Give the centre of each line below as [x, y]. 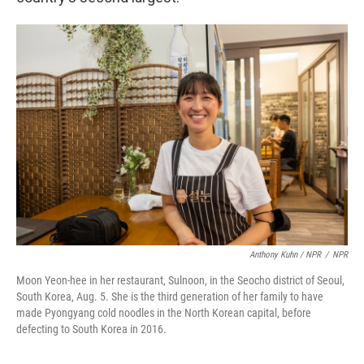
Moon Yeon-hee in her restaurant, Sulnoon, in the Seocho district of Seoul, [180, 280]
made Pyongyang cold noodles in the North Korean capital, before [164, 313]
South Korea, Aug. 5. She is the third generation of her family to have [170, 297]
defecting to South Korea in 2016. [91, 329]
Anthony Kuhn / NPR [285, 255]
